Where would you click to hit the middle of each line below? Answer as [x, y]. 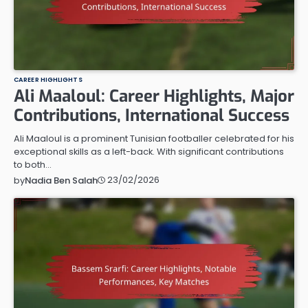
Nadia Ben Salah [61, 180]
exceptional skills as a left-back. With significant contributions [149, 151]
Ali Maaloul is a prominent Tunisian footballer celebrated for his [154, 138]
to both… [33, 164]
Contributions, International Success [152, 115]
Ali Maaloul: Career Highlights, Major [154, 96]
